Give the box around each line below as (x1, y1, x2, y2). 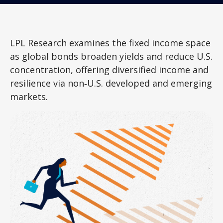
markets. (10, 91, 48, 103)
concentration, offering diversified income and (10, 64, 209, 76)
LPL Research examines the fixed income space (10, 37, 211, 49)
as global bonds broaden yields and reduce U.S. (10, 50, 213, 62)
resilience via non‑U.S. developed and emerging (10, 77, 212, 89)
